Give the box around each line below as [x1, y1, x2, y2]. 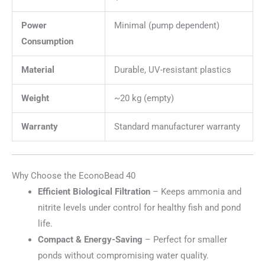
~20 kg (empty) [114, 93, 174, 104]
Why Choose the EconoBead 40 [12, 170, 135, 181]
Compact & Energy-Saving [37, 234, 143, 245]
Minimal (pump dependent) [114, 20, 219, 31]
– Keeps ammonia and [150, 186, 241, 197]
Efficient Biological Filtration [37, 186, 150, 197]
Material [21, 64, 54, 76]
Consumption [21, 36, 73, 47]
